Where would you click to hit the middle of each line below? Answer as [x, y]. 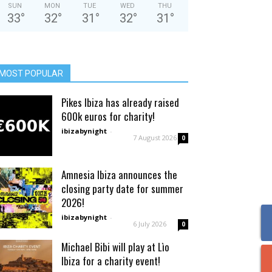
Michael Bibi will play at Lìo [115, 247]
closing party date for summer [122, 189]
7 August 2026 [155, 138]
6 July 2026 [150, 224]
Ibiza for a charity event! [111, 261]
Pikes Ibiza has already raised [120, 102]
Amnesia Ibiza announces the [119, 175]
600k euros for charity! [108, 116]
